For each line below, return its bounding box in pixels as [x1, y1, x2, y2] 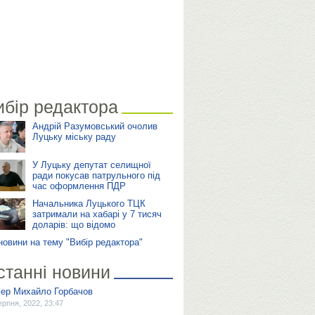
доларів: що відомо [32, 219, 115, 230]
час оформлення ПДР [32, 181, 126, 191]
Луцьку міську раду [32, 131, 116, 142]
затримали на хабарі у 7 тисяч [32, 209, 162, 219]
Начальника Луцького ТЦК [32, 198, 146, 209]
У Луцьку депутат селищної [32, 160, 151, 170]
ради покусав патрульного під [32, 170, 160, 181]
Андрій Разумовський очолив [32, 121, 157, 131]
